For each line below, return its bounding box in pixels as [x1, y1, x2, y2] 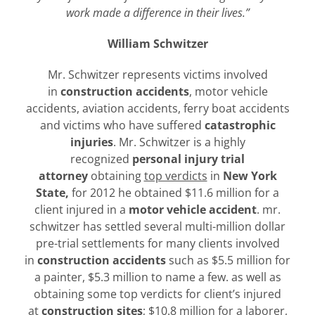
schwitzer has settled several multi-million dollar [30, 218, 285, 234]
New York [222, 167, 277, 184]
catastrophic [204, 117, 276, 133]
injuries [70, 134, 113, 150]
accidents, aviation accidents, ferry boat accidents [25, 100, 290, 116]
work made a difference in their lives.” [65, 4, 250, 20]
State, [36, 184, 69, 200]
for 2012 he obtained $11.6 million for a [69, 184, 279, 200]
